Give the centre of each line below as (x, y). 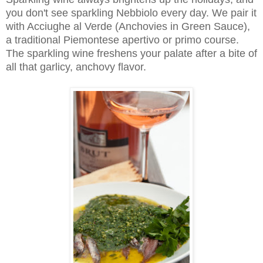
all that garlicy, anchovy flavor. (76, 67)
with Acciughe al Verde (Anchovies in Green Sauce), (128, 26)
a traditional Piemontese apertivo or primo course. (122, 40)
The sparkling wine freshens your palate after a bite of (131, 53)
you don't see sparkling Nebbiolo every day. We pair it (131, 13)
